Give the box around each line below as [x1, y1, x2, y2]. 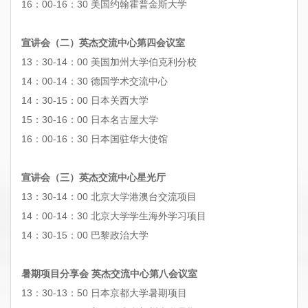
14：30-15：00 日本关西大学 [21, 94, 148, 106]
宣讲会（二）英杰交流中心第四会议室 [21, 36, 185, 48]
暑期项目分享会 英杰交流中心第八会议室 [21, 267, 197, 279]
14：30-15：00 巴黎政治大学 [21, 229, 148, 241]
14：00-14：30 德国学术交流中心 [21, 75, 168, 87]
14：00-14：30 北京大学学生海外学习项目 [21, 210, 206, 221]
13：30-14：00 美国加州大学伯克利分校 [21, 56, 197, 67]
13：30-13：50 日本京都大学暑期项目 [21, 287, 187, 298]
